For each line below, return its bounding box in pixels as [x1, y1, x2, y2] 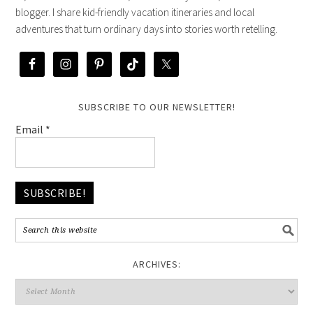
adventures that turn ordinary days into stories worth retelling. [15, 22, 278, 36]
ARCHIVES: [132, 257, 181, 270]
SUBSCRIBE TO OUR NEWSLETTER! [78, 100, 235, 113]
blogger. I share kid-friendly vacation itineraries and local [15, 5, 255, 19]
